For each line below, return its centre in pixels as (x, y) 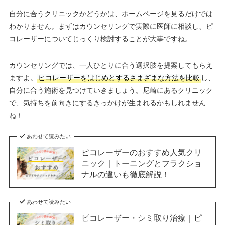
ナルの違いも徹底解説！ (125, 175)
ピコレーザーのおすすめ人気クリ (141, 152)
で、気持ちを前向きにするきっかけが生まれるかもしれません (107, 103)
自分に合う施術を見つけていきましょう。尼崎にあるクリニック (111, 91)
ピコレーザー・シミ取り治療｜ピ (141, 218)
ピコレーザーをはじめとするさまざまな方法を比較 (119, 78)
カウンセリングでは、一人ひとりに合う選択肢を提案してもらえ (111, 66)
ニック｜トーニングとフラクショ (141, 163)
